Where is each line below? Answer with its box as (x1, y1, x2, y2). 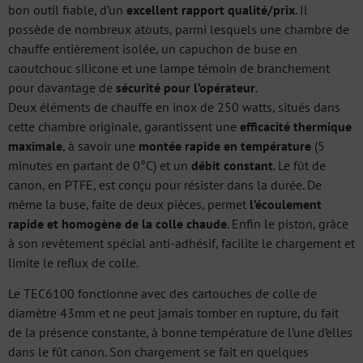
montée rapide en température (139, 137, 311, 154)
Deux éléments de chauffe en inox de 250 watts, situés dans (8, 98, 340, 115)
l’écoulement (250, 195, 322, 212)
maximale (8, 137, 62, 154)
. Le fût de (273, 156, 326, 173)
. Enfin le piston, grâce (227, 215, 348, 232)
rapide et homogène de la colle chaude (8, 215, 227, 232)
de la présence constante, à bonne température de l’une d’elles (8, 323, 352, 340)
